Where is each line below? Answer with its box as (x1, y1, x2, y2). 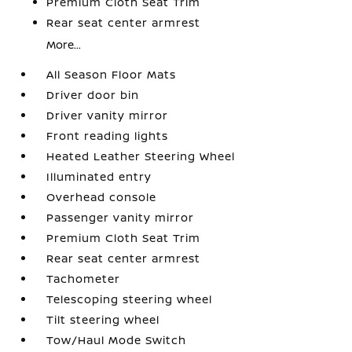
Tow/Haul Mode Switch (46, 332, 187, 347)
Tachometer (46, 271, 121, 286)
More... (46, 37, 82, 52)
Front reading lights (46, 128, 169, 143)
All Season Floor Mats (46, 67, 177, 82)
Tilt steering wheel (46, 312, 160, 327)
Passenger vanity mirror (46, 210, 195, 225)
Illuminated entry (46, 169, 152, 184)
